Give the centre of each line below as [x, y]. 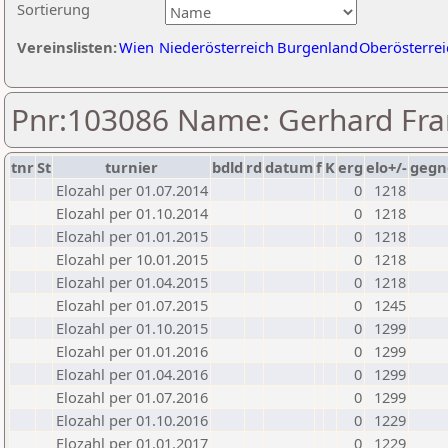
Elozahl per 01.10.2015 [132, 328]
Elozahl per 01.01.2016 [132, 351]
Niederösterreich [216, 47]
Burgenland [317, 47]
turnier [131, 167]
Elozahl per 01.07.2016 [132, 397]
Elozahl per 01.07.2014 [132, 190]
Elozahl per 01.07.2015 [132, 305]
